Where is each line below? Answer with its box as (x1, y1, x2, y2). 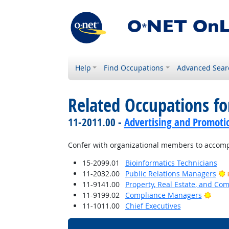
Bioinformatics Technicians (125, 158, 217, 168)
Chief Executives (125, 201, 181, 211)
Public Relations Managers (125, 169, 216, 178)
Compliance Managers (125, 190, 202, 200)
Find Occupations (104, 63, 164, 73)
